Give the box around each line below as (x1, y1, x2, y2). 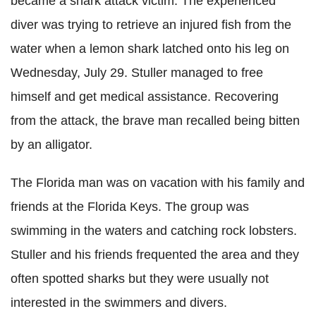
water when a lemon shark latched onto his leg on (11, 42, 289, 56)
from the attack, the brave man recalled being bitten (11, 114, 300, 128)
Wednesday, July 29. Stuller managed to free (11, 66, 263, 80)
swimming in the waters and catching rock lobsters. (11, 224, 297, 238)
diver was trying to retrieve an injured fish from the (11, 18, 291, 32)
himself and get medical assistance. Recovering (11, 90, 279, 104)
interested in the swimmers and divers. (11, 296, 227, 310)
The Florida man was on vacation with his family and (11, 176, 305, 190)
